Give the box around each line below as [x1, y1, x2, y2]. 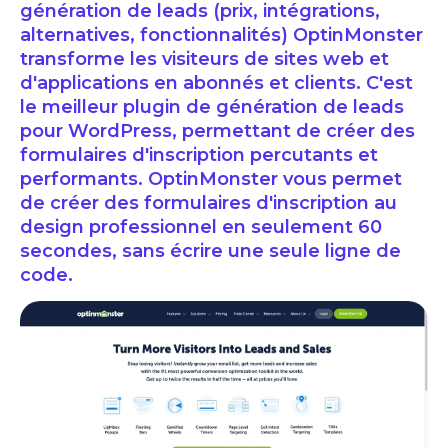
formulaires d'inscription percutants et [20, 144, 378, 167]
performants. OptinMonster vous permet [20, 168, 402, 191]
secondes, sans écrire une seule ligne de [20, 240, 401, 263]
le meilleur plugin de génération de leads [20, 96, 404, 119]
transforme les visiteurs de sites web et [20, 48, 389, 71]
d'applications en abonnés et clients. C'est [20, 72, 413, 95]
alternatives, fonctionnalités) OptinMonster [20, 24, 423, 47]
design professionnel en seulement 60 [20, 216, 382, 239]
